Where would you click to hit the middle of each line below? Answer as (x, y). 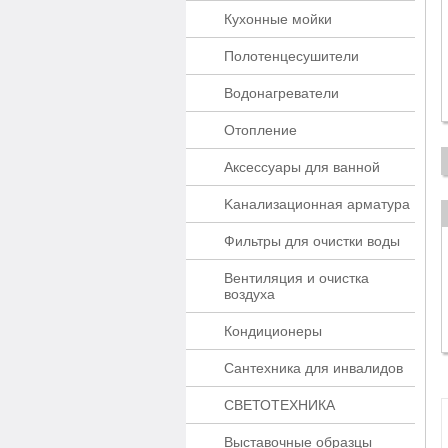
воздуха (249, 294)
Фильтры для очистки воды (312, 241)
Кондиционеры (273, 331)
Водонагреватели (281, 93)
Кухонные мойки (278, 19)
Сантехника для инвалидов (313, 368)
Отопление (260, 130)
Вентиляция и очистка (296, 278)
